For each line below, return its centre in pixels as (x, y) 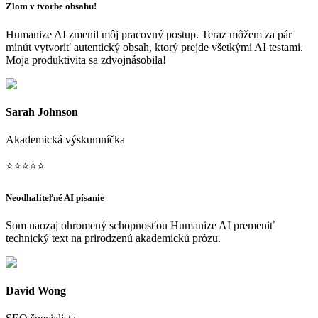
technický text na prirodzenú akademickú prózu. (113, 238)
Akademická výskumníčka (65, 140)
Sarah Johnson (42, 111)
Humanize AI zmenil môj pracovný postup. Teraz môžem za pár (149, 34)
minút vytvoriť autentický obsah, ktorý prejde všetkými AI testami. (154, 47)
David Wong (36, 290)
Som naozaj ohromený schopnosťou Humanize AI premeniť (140, 226)
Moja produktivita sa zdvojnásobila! (86, 60)
